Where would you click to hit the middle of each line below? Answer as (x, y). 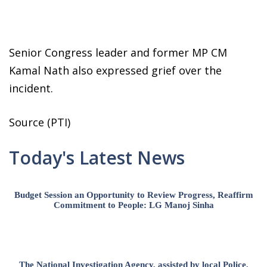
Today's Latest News (97, 158)
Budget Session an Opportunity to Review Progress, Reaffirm (134, 195)
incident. (31, 89)
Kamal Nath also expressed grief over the (115, 71)
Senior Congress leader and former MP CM (118, 53)
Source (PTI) (40, 122)
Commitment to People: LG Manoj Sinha (134, 205)
